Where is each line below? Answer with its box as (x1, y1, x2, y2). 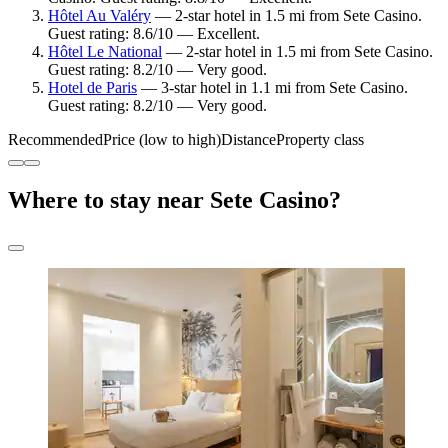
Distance (221, 130, 276, 148)
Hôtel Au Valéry (48, 6, 151, 24)
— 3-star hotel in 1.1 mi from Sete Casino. (137, 78, 408, 96)
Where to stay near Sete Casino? (8, 186, 341, 213)
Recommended (8, 130, 103, 148)
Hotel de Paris (48, 78, 137, 96)
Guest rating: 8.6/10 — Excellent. (48, 24, 260, 42)
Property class (276, 130, 364, 148)
